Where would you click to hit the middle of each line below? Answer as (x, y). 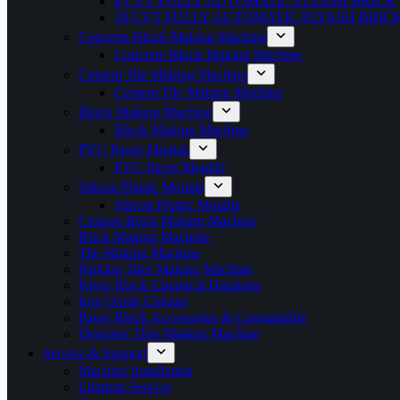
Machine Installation (136, 371)
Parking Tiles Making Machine (166, 269)
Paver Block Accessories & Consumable (192, 317)
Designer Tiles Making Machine (169, 333)
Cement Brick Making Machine (168, 221)
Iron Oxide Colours (133, 301)
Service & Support (95, 353)
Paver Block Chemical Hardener (170, 285)
